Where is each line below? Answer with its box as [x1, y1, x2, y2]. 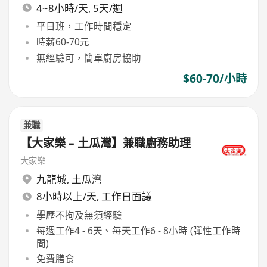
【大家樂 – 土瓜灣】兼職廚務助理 [20, 135, 191, 151]
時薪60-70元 [36, 35, 89, 49]
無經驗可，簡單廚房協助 [36, 51, 141, 64]
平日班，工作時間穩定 [36, 20, 132, 33]
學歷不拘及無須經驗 [36, 208, 122, 222]
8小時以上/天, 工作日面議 [36, 190, 152, 204]
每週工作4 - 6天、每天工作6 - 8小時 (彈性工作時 [36, 224, 241, 238]
